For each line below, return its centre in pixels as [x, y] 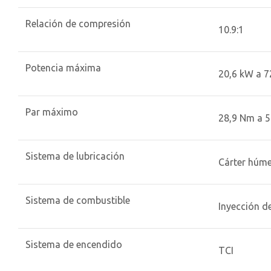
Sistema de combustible [78, 200]
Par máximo [52, 112]
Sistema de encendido [74, 244]
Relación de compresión [78, 24]
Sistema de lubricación [75, 156]
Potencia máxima [63, 68]
